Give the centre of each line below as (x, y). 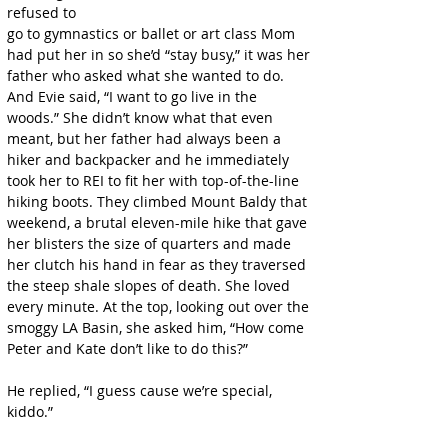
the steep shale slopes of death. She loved (150, 285)
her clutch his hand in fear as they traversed (158, 264)
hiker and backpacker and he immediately (150, 159)
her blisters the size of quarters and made (151, 243)
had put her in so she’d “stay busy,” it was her (160, 54)
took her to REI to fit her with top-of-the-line (155, 180)
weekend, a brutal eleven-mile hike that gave (159, 222)
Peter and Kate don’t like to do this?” (127, 348)
